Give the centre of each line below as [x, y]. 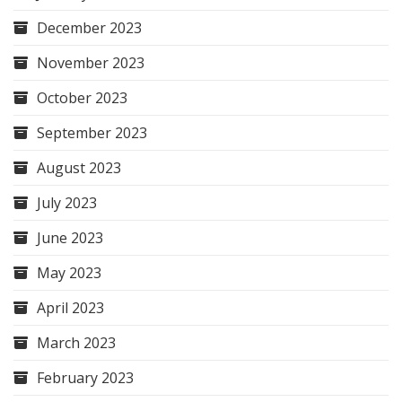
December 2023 [89, 28]
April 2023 [70, 308]
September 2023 [92, 133]
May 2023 [69, 273]
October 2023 [82, 98]
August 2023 [79, 168]
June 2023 [70, 238]
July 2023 [67, 203]
